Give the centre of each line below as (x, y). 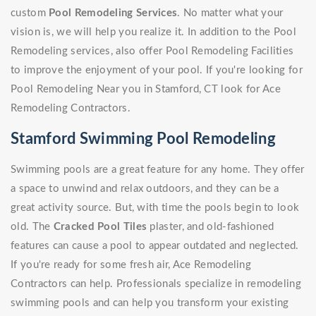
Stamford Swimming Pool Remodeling (143, 139)
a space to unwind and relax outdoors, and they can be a (145, 189)
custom (30, 13)
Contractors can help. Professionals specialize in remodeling (156, 284)
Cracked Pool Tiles (100, 227)
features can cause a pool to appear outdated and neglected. (155, 246)
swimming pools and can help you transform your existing (150, 303)
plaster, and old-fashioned (211, 227)
